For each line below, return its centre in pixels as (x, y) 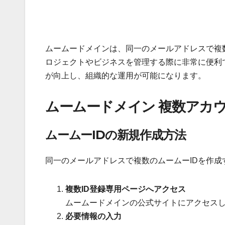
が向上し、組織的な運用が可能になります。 (126, 76)
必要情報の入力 (93, 216)
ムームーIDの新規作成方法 (116, 135)
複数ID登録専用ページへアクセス (126, 189)
